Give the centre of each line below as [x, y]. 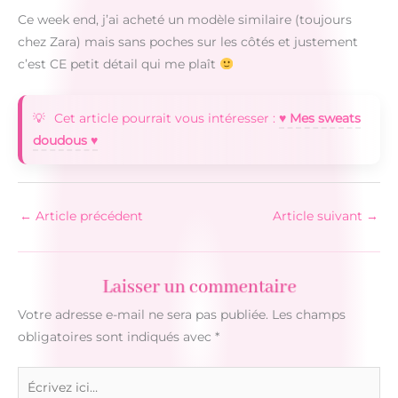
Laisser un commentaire [199, 288]
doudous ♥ [65, 140]
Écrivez [39, 376]
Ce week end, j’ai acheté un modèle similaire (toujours [185, 20]
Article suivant [319, 216]
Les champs [309, 315]
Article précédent [88, 216]
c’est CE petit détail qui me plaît [119, 64]
